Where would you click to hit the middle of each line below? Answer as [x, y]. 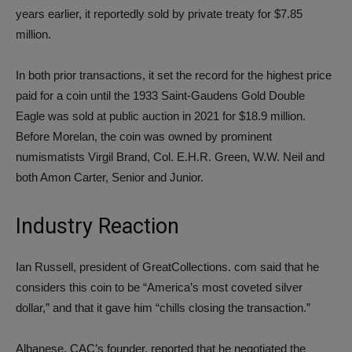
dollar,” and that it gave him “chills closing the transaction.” [163, 307]
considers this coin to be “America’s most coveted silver [159, 287]
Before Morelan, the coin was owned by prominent [144, 136]
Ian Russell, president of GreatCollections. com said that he [167, 266]
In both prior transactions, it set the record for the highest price [174, 75]
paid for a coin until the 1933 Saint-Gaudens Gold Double [160, 95]
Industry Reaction [97, 226]
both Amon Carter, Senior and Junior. [110, 177]
